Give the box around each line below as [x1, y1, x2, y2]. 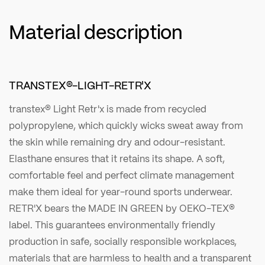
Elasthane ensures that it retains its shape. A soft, [9, 151, 225, 166]
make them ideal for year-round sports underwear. [9, 184, 232, 199]
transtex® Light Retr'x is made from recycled [9, 101, 206, 117]
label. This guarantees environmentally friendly [9, 217, 215, 232]
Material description [9, 16, 183, 47]
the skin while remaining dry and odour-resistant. [9, 134, 225, 150]
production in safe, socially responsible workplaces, [9, 234, 237, 249]
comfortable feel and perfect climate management [9, 167, 234, 183]
